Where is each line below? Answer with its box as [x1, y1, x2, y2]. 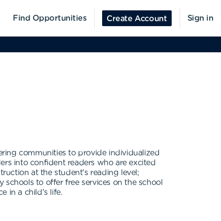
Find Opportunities [13, 14, 87, 22]
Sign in [187, 14, 213, 22]
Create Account [107, 15, 167, 23]
